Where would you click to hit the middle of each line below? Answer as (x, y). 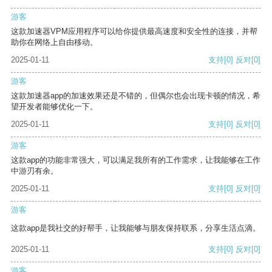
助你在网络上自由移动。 (54, 42)
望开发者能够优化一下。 (54, 107)
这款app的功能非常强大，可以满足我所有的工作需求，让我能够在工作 (136, 160)
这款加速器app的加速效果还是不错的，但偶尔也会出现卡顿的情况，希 (136, 96)
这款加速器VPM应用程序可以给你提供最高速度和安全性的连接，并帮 (134, 32)
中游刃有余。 (35, 171)
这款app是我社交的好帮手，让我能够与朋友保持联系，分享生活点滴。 (136, 228)
